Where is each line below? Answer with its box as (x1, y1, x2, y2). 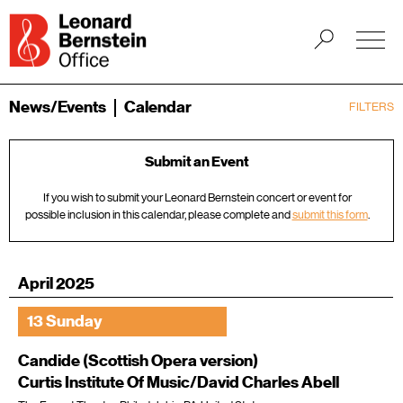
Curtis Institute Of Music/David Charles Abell (18, 372, 339, 393)
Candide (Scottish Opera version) (18, 351, 258, 372)
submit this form (291, 208, 368, 222)
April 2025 (18, 273, 94, 294)
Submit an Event (145, 153, 249, 172)
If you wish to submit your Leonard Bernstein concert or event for (42, 191, 352, 205)
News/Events (9, 97, 109, 117)
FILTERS (349, 100, 394, 113)
